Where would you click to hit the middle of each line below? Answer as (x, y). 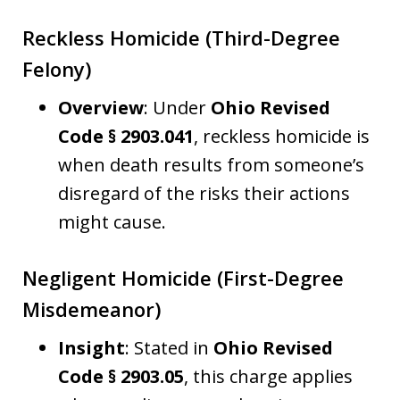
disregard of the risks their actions (204, 193)
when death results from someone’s (211, 164)
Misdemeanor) (92, 309)
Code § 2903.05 (121, 377)
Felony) (57, 68)
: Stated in (169, 348)
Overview (101, 107)
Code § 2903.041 (126, 136)
